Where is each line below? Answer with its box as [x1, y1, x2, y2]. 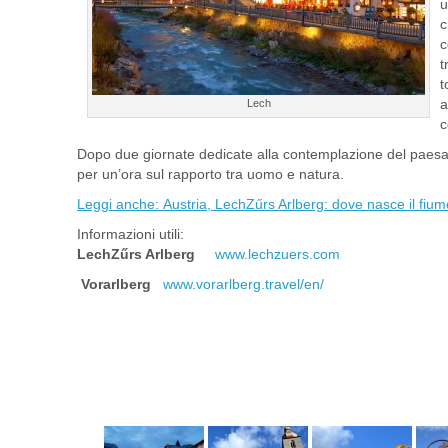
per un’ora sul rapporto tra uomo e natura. [77, 165, 344, 182]
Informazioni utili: [77, 225, 184, 242]
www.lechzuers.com [215, 245, 340, 262]
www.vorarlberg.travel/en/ [163, 275, 324, 292]
